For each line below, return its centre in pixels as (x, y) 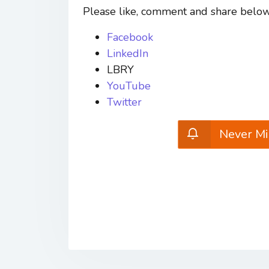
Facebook (130, 37)
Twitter (124, 102)
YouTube (129, 86)
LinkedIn (128, 53)
